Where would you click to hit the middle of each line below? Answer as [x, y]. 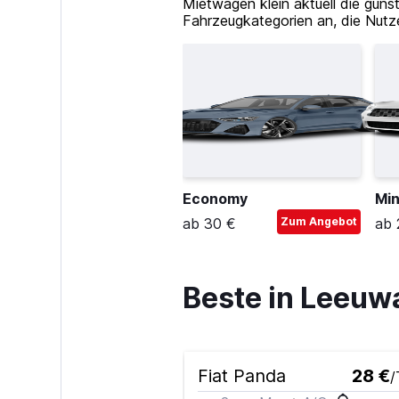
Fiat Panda [241, 376]
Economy [215, 199]
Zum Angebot [318, 221]
